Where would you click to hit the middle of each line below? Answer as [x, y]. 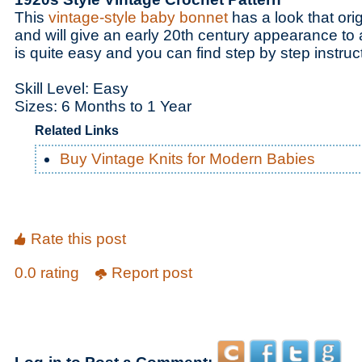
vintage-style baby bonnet [138, 17]
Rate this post [78, 239]
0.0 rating [49, 273]
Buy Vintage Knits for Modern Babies [187, 159]
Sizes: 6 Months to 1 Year [105, 106]
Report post [152, 273]
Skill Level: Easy [72, 88]
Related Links [77, 130]
